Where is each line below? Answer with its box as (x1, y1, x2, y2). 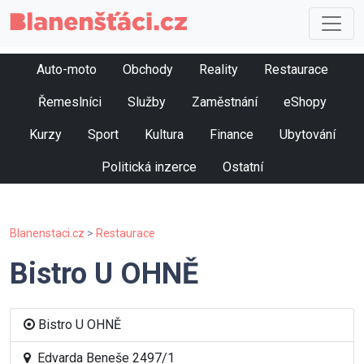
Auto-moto (36, 62, 97, 78)
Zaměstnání (191, 94, 258, 110)
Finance (209, 127, 253, 143)
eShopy (283, 94, 327, 110)
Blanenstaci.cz (10, 227, 84, 240)
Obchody (122, 62, 173, 78)
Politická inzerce (101, 159, 197, 175)
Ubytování (279, 127, 336, 143)
